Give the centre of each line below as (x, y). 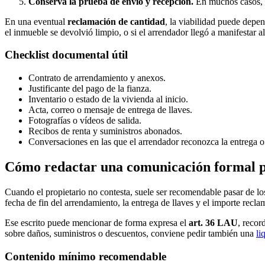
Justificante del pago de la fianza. (90, 89)
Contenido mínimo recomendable (85, 256)
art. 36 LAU (213, 222)
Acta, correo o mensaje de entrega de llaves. (110, 110)
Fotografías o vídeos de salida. (85, 121)
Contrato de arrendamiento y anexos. (97, 78)
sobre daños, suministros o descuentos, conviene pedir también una (130, 233)
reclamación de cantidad (116, 21)
